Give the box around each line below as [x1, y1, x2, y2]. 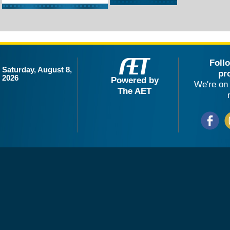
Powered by [110, 74, 159, 85]
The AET [118, 85, 151, 96]
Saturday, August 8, [2, 65, 72, 74]
